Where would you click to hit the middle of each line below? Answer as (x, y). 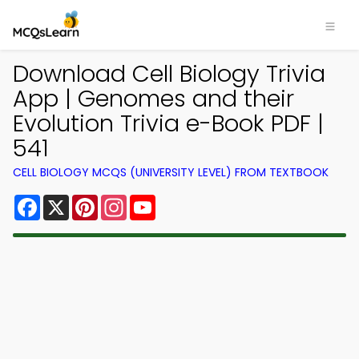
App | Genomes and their (153, 99)
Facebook (72, 201)
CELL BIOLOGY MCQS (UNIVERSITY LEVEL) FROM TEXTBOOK (171, 172)
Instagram (159, 201)
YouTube (183, 201)
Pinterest (127, 201)
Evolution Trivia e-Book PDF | (168, 123)
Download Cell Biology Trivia (169, 74)
